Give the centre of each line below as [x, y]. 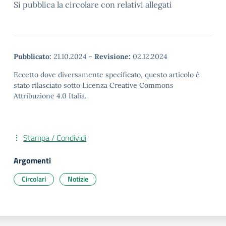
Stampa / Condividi [55, 138]
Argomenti [32, 160]
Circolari [34, 179]
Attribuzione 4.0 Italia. [50, 96]
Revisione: [112, 56]
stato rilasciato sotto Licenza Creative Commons [94, 85]
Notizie [78, 179]
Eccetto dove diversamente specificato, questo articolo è [107, 75]
